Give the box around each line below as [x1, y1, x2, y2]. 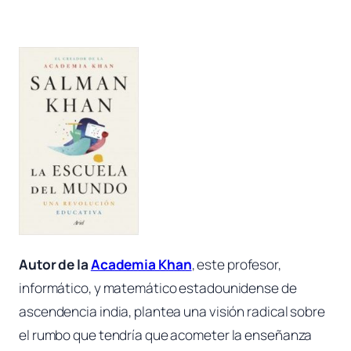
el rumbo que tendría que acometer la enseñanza [19, 326, 313, 345]
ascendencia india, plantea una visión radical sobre [19, 302, 325, 321]
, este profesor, [191, 255, 281, 274]
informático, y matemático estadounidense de [19, 279, 297, 298]
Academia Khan [90, 255, 192, 274]
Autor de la [19, 255, 91, 274]
